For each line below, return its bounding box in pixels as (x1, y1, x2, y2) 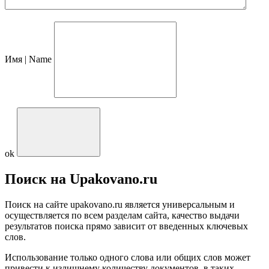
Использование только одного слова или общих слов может (5, 252, 250, 262)
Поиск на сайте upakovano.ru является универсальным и (5, 199, 235, 210)
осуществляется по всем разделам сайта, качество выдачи (5, 210, 240, 220)
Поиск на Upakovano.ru (5, 171, 157, 187)
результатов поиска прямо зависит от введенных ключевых (5, 220, 248, 231)
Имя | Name (5, 54, 52, 64)
